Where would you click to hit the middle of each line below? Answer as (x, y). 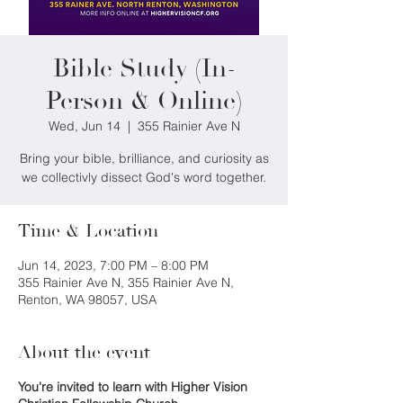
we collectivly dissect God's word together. (144, 178)
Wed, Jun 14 (84, 126)
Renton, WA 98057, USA (87, 300)
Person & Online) (144, 102)
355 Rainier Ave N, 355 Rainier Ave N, (126, 283)
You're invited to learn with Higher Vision (133, 387)
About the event (84, 353)
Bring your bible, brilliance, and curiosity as (144, 159)
